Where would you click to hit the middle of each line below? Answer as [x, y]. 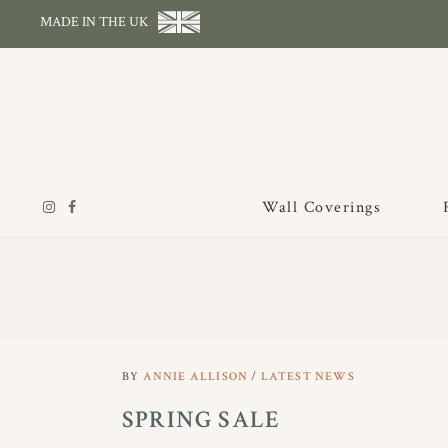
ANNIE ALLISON [197, 376]
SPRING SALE [201, 419]
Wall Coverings [322, 207]
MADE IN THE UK [94, 21]
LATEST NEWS [307, 376]
